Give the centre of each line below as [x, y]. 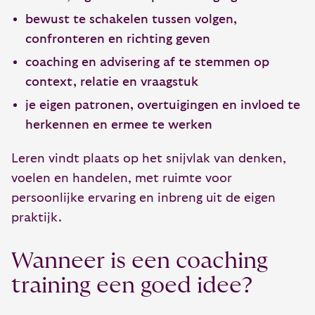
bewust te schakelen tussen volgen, [131, 19]
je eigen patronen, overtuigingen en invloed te [163, 105]
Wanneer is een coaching [140, 261]
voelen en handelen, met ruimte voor [122, 178]
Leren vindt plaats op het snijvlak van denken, [149, 159]
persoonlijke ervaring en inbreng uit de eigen [143, 198]
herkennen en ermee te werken [119, 125]
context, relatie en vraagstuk [112, 82]
